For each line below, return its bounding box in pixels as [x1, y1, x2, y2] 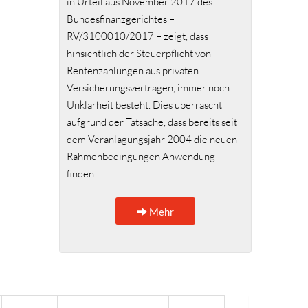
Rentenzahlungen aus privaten [67, 64, 199, 78]
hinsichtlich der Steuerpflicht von [67, 47, 211, 60]
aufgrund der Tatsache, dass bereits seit [67, 115, 237, 129]
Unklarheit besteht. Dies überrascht [67, 98, 222, 112]
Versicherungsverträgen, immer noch [67, 81, 230, 95]
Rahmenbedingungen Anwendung [67, 150, 215, 164]
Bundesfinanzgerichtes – [67, 12, 175, 26]
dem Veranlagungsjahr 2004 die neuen [67, 133, 237, 146]
